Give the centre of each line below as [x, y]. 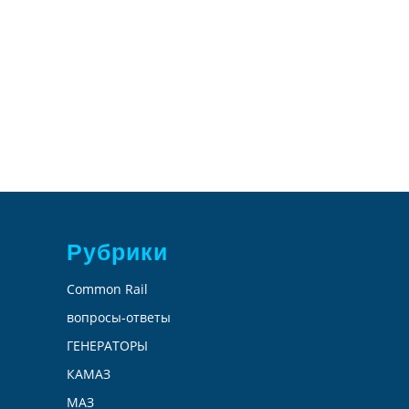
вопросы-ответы [119, 318]
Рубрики [117, 252]
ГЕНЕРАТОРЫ [107, 346]
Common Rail [107, 289]
